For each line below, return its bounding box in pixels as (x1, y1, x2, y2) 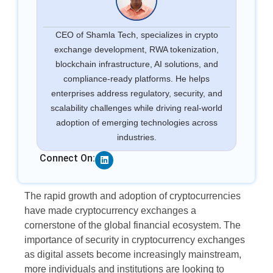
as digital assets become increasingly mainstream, (24, 249, 241, 260)
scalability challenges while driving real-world (51, 102, 222, 113)
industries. (116, 132, 157, 142)
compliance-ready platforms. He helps (63, 73, 210, 83)
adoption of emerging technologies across (55, 117, 218, 127)
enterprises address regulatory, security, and (51, 88, 222, 98)
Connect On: (40, 152, 95, 164)
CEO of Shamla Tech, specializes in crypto (55, 29, 218, 40)
